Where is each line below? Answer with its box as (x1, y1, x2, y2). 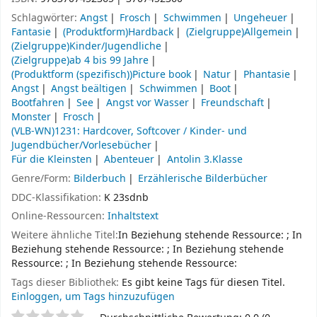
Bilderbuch (74, 171, 126, 186)
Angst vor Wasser (105, 96, 189, 111)
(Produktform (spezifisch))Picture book (11, 67, 191, 83)
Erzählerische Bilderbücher (138, 171, 268, 186)
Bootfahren (11, 96, 64, 111)
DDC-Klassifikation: (11, 190, 104, 205)
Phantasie (243, 67, 290, 83)
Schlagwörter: (11, 11, 80, 26)
